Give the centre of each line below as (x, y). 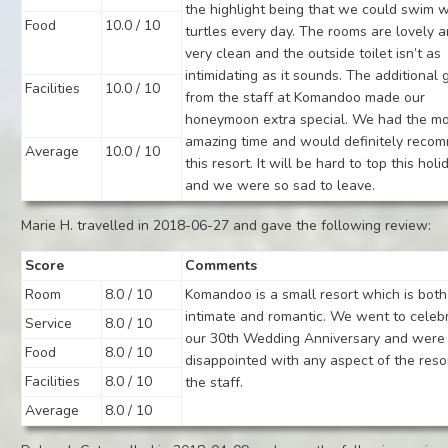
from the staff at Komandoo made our (305, 97)
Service (49, 323)
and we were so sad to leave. (280, 185)
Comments (221, 265)
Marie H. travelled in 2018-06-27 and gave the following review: (226, 225)
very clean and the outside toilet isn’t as (313, 53)
